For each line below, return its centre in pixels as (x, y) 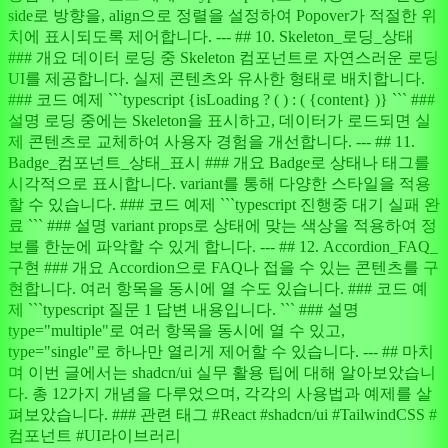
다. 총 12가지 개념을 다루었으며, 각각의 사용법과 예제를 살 (220, 394)
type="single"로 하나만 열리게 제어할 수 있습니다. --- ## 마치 (221, 352)
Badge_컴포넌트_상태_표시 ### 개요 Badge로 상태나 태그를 (219, 163)
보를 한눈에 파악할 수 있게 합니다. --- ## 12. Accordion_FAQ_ (223, 247)
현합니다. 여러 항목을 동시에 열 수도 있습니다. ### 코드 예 (218, 289)
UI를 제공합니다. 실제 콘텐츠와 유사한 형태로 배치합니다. (216, 79)
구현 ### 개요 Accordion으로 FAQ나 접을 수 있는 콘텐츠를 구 (223, 268)
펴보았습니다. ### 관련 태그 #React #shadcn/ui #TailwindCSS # (222, 415)
